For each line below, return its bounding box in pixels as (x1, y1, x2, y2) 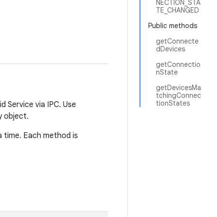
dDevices (156, 45, 185, 53)
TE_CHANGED (156, 6, 199, 15)
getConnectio (156, 60, 201, 69)
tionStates (156, 99, 190, 108)
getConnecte (156, 37, 199, 46)
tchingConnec (156, 91, 201, 100)
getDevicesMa (156, 83, 201, 92)
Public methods (148, 21, 197, 30)
